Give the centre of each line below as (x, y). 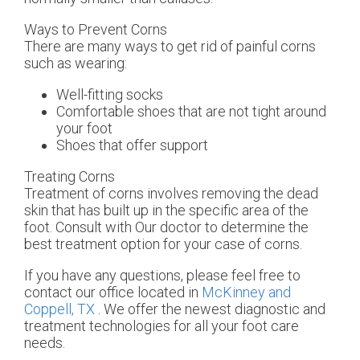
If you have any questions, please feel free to (162, 276)
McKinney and (246, 292)
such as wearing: (76, 63)
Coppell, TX (59, 309)
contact (50, 292)
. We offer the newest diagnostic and (212, 309)
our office (105, 292)
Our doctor (168, 227)
